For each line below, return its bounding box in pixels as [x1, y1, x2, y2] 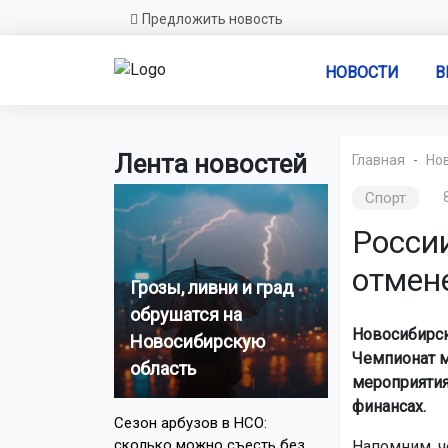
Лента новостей [114, 149, 307, 179]
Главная [351, 152, 405, 168]
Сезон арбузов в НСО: [114, 413, 267, 432]
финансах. [351, 397, 426, 416]
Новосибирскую [130, 330, 265, 352]
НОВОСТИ [324, 62, 399, 82]
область [130, 357, 196, 379]
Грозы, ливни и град [130, 276, 294, 298]
